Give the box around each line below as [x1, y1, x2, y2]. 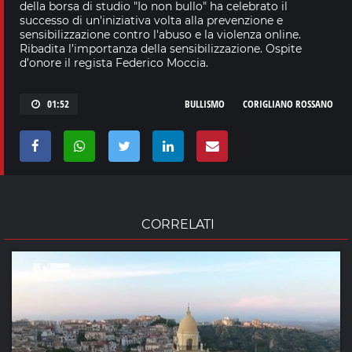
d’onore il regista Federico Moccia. [20, 55, 208, 70]
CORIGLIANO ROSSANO [243, 96, 333, 111]
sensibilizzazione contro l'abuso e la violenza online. [20, 27, 301, 42]
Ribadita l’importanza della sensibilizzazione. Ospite [20, 41, 302, 56]
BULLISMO [185, 96, 225, 111]
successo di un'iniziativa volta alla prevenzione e [20, 13, 283, 27]
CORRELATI [141, 216, 214, 232]
